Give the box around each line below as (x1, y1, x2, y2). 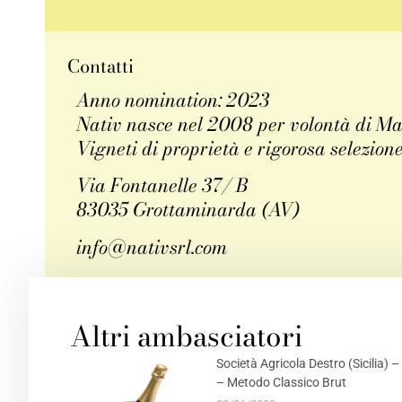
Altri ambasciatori (70, 314, 302, 358)
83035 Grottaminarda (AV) (76, 195, 300, 224)
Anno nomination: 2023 (76, 85, 269, 114)
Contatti (67, 52, 134, 80)
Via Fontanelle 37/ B (76, 170, 248, 200)
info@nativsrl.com (76, 232, 227, 261)
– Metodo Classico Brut (215, 374, 346, 389)
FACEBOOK (84, 301, 156, 319)
